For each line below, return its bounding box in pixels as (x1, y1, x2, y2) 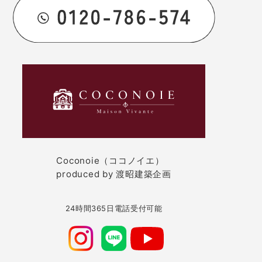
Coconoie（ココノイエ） (56, 154, 164, 166)
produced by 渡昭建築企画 (56, 168, 171, 180)
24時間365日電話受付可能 (65, 203, 163, 213)
